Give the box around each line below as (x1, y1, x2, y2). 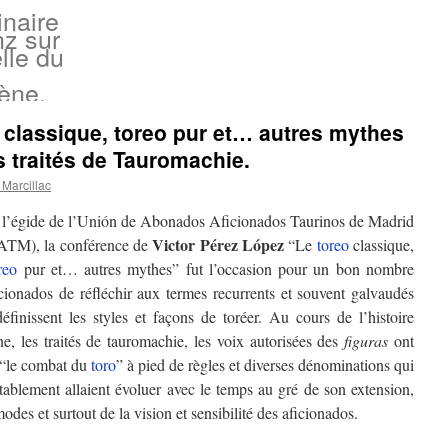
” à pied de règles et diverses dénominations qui (116, 354, 414, 375)
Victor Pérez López (152, 233, 285, 256)
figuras (344, 330, 389, 351)
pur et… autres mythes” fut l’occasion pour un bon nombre (17, 258, 415, 279)
